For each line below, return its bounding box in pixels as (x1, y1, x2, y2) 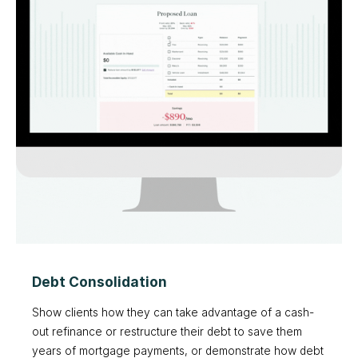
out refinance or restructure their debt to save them (32, 324, 302, 338)
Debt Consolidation (32, 272, 167, 290)
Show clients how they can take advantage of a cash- (32, 305, 314, 319)
